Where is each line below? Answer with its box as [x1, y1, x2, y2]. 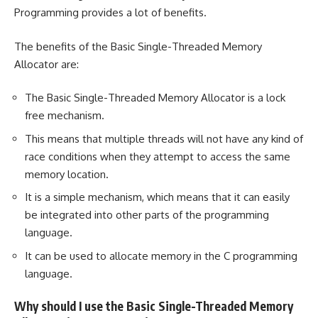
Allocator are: [14, 57, 79, 71]
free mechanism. [25, 109, 104, 123]
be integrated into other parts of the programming [25, 208, 269, 222]
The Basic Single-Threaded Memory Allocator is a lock [25, 91, 285, 105]
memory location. [25, 167, 109, 181]
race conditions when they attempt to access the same [25, 149, 290, 163]
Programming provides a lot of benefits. [14, 6, 207, 20]
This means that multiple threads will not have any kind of [25, 131, 303, 146]
